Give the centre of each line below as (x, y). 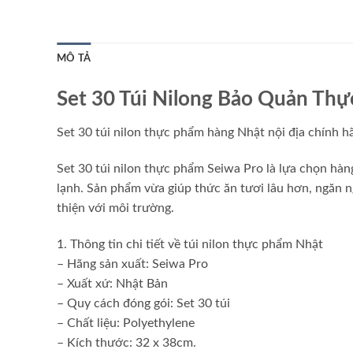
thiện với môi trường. (115, 208)
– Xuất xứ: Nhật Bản (112, 283)
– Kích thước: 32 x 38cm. (126, 342)
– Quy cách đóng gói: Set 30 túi (143, 303)
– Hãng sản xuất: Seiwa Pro (132, 264)
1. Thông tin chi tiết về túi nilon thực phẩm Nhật (190, 244)
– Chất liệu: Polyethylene (126, 323)
